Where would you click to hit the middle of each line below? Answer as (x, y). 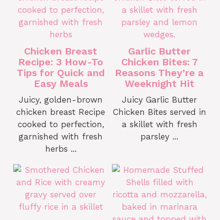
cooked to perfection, (61, 124)
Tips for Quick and (61, 73)
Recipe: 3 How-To (61, 62)
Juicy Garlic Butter (159, 100)
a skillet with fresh (159, 124)
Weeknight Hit (159, 83)
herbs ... (61, 149)
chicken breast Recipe (61, 112)
